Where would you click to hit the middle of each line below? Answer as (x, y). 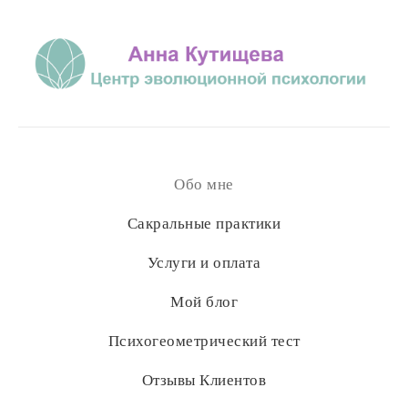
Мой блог (204, 301)
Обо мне (204, 184)
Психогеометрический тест (204, 341)
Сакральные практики (204, 223)
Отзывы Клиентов (204, 380)
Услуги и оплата (204, 262)
